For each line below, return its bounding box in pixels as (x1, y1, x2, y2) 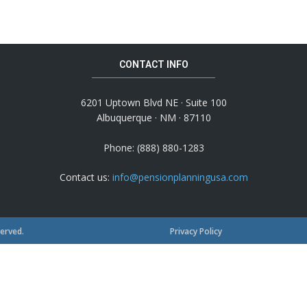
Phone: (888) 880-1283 (103, 141, 204, 155)
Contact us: (59, 171, 112, 184)
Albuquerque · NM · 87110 (96, 111, 211, 125)
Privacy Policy (170, 225, 222, 237)
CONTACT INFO (119, 59, 188, 71)
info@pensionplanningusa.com (112, 171, 248, 184)
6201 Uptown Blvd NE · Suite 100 (80, 96, 227, 110)
